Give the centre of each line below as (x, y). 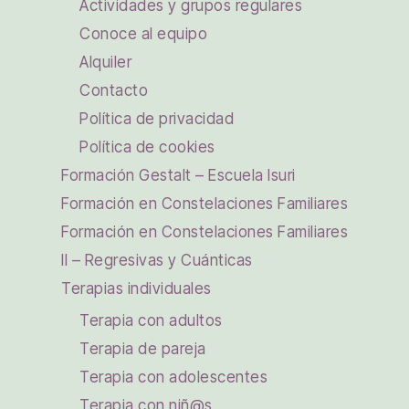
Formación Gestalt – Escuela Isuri (178, 175)
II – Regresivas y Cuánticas (157, 260)
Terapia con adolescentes (173, 377)
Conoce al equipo (143, 33)
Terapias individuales (136, 288)
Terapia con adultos (151, 320)
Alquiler (105, 62)
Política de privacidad (157, 118)
